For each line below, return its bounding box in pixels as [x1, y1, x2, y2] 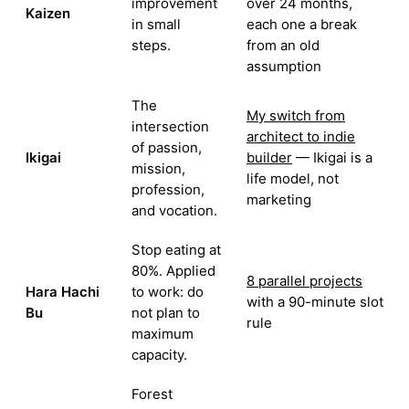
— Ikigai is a [292, 149, 372, 167]
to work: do [131, 283, 204, 301]
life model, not [246, 170, 339, 188]
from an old [246, 37, 320, 55]
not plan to [131, 304, 200, 322]
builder [246, 149, 292, 167]
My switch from [246, 107, 345, 125]
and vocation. [131, 202, 217, 220]
